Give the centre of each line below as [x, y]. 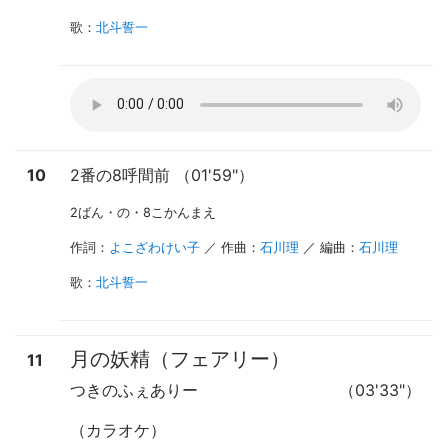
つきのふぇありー [134, 389]
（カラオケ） [118, 429]
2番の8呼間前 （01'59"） [162, 174]
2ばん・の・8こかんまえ [143, 212]
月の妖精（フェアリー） [180, 358]
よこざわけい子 [154, 247]
